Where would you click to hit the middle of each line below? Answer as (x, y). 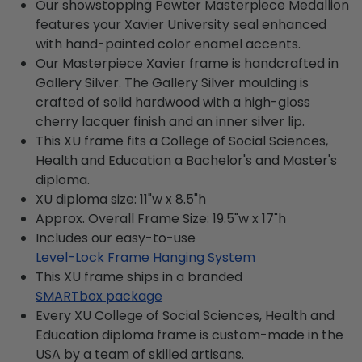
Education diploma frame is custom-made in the (189, 335)
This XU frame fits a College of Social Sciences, (182, 141)
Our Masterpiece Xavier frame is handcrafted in (187, 63)
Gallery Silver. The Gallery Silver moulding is (172, 82)
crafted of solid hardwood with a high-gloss (173, 102)
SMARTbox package (99, 296)
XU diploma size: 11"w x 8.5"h (121, 199)
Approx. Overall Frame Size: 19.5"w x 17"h (161, 218)
